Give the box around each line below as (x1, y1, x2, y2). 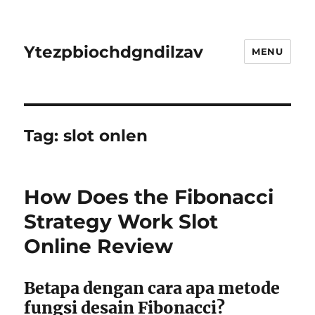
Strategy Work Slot (24, 210, 219, 233)
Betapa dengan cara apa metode (24, 278, 281, 298)
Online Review (24, 234, 174, 258)
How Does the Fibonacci (24, 185, 274, 209)
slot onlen (63, 126, 148, 146)
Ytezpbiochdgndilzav (24, 41, 204, 62)
